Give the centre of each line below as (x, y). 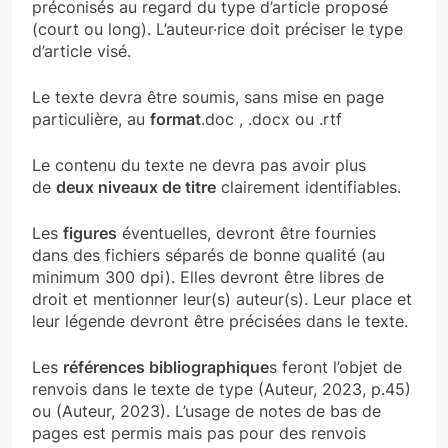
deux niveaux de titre (136, 187)
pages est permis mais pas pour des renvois (199, 433)
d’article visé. (81, 51)
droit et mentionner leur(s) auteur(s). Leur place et (222, 299)
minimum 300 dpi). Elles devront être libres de (208, 277)
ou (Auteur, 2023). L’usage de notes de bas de (206, 411)
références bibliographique (166, 367)
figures (90, 233)
